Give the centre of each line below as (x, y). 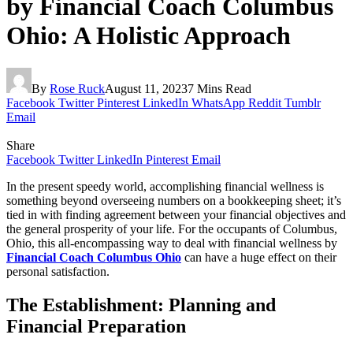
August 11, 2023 (146, 88)
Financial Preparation (96, 326)
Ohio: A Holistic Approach (149, 36)
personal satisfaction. (58, 271)
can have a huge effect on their (259, 257)
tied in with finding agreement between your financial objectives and (176, 214)
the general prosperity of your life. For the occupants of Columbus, (172, 229)
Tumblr (303, 102)
